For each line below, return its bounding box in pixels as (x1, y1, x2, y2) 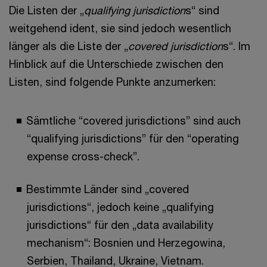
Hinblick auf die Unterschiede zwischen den (9, 57, 223, 70)
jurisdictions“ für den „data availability (27, 218, 213, 231)
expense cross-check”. (27, 150, 139, 163)
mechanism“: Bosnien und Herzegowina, (27, 236, 225, 249)
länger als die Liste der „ (9, 39, 128, 52)
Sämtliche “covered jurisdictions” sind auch (26, 114, 241, 127)
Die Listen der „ (9, 4, 84, 17)
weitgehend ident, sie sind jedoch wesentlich (9, 21, 231, 35)
